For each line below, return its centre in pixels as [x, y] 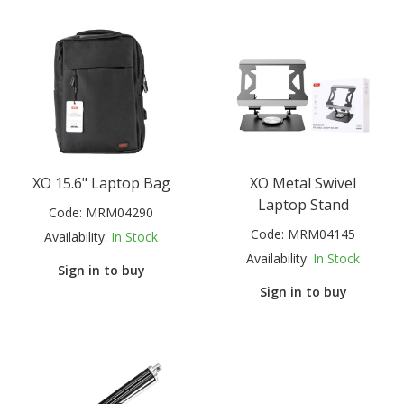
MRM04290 [119, 212]
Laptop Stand [303, 204]
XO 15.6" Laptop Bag [101, 183]
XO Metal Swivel [303, 183]
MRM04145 [321, 234]
